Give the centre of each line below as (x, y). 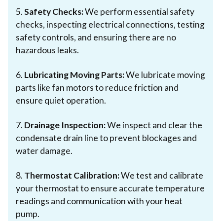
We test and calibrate (161, 175)
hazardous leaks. (47, 50)
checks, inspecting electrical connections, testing (110, 24)
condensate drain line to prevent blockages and (106, 138)
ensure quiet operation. (61, 100)
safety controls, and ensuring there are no (96, 37)
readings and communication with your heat (99, 201)
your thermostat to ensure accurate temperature (110, 188)
